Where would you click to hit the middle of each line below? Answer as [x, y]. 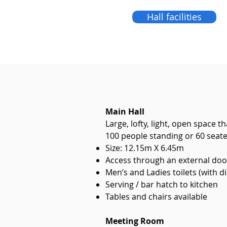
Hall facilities [174, 17]
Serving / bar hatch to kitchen [162, 184]
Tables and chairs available [156, 197]
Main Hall [125, 111]
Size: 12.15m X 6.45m [145, 148]
